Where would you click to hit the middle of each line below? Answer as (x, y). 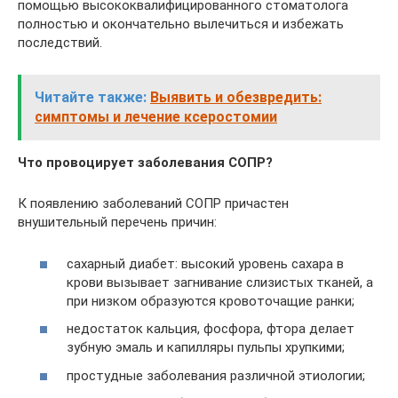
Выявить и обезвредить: (236, 98)
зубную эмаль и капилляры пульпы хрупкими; (206, 348)
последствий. (60, 43)
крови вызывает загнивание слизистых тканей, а (220, 282)
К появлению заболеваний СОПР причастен (153, 204)
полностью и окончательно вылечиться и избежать (181, 24)
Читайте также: (91, 98)
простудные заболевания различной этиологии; (216, 375)
